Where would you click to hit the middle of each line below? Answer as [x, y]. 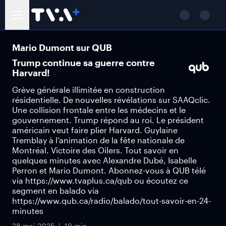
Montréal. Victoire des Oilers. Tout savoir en [95, 150]
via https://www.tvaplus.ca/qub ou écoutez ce [100, 180]
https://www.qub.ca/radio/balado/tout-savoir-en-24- [111, 201]
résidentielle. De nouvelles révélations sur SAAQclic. [111, 100]
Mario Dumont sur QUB [62, 47]
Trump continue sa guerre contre [83, 63]
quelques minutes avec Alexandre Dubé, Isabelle [104, 160]
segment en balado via [55, 190]
